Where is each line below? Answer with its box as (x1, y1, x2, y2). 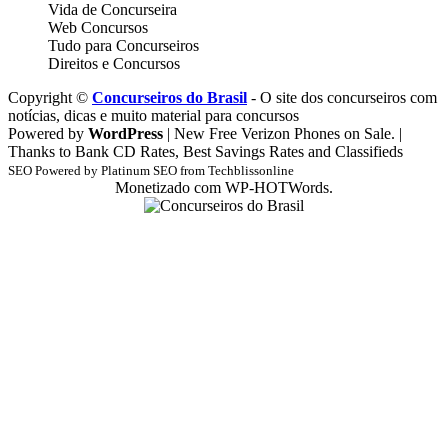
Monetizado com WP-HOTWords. (115, 179, 333, 197)
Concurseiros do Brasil (92, 89, 247, 107)
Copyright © (8, 89, 92, 107)
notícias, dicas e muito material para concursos (8, 107, 299, 125)
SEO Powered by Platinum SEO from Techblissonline (8, 163, 294, 179)
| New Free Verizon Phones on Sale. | (163, 125, 402, 143)
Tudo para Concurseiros (48, 37, 199, 55)
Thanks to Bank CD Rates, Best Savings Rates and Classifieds (8, 143, 403, 161)
